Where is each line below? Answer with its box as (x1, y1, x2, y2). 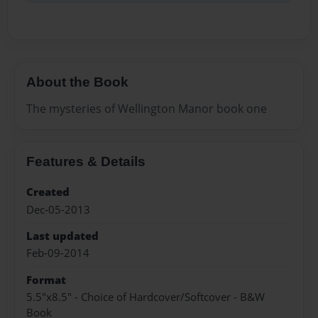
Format (26, 272, 66, 287)
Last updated (26, 228, 99, 243)
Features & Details (26, 154, 146, 170)
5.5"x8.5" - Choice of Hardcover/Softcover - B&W (26, 290, 265, 305)
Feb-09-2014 (26, 246, 89, 261)
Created (26, 185, 70, 200)
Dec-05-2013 (26, 202, 90, 217)
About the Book (26, 74, 128, 89)
